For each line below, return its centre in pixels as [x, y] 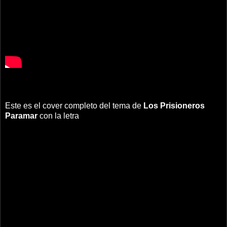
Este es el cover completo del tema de [74, 106]
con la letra [58, 116]
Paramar [21, 116]
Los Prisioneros [174, 106]
